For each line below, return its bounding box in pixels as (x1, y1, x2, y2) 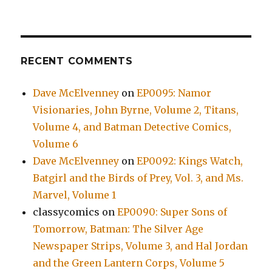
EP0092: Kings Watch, (137, 155, 243, 168)
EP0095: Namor (137, 87, 212, 100)
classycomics (33, 206, 100, 219)
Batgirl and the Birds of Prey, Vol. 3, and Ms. (33, 172, 244, 185)
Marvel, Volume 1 (33, 189, 117, 202)
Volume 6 (33, 138, 79, 151)
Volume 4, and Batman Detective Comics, (33, 121, 232, 134)
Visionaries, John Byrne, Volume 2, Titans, (33, 104, 239, 117)
